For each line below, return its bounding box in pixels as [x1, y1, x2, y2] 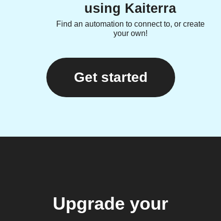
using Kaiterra [84, 1, 176, 16]
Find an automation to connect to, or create [56, 20, 205, 29]
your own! [113, 29, 147, 38]
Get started [74, 70, 147, 85]
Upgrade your [53, 193, 168, 214]
